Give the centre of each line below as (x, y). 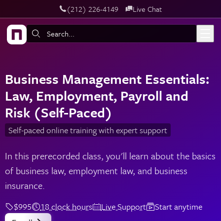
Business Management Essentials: (107, 79)
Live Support (123, 207)
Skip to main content (45, 14)
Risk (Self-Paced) (58, 112)
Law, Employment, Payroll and (96, 96)
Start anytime (178, 207)
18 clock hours (66, 207)
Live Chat (147, 9)
